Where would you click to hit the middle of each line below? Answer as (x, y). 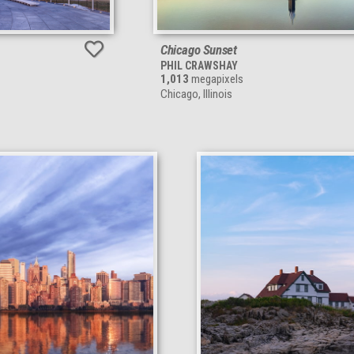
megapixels (216, 79)
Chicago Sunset (199, 50)
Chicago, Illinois (196, 94)
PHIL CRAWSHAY (199, 66)
